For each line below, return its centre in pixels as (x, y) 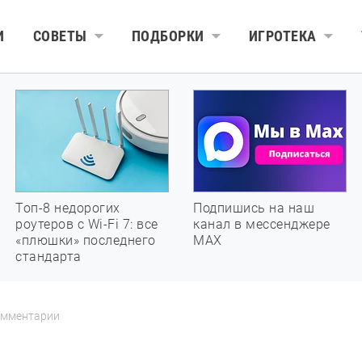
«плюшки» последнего (86, 240)
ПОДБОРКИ (168, 36)
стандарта (48, 257)
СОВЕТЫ (60, 36)
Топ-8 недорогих (68, 208)
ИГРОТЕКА (282, 36)
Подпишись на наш (254, 208)
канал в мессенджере (262, 224)
